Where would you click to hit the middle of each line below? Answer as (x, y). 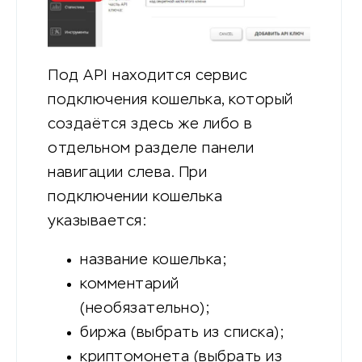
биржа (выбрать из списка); (182, 333)
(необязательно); (145, 309)
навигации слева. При (127, 173)
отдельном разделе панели (151, 149)
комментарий (130, 285)
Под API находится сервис (147, 76)
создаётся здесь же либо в (150, 125)
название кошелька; (154, 261)
